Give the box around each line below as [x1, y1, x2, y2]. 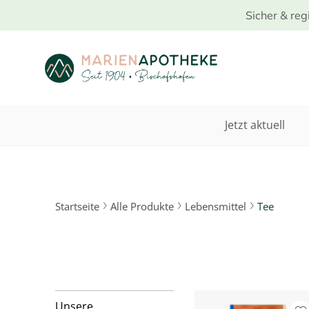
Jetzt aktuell [224, 117, 285, 132]
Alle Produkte [110, 199, 174, 213]
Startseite [55, 199, 99, 213]
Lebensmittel [185, 199, 246, 213]
